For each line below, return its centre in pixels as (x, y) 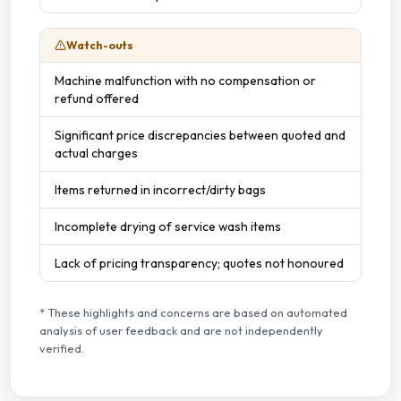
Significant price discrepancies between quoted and (200, 135)
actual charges (96, 153)
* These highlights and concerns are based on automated (193, 312)
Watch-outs (100, 45)
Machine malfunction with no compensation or (185, 80)
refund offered (97, 98)
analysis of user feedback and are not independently (181, 330)
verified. (62, 348)
